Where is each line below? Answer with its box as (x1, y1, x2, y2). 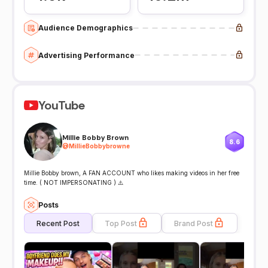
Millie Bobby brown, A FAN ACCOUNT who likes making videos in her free (24, 169, 239, 176)
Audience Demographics (38, 23, 133, 33)
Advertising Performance (38, 50, 135, 60)
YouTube (38, 97, 85, 113)
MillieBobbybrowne (69, 142, 130, 150)
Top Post (105, 218, 137, 228)
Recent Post (36, 218, 80, 228)
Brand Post (174, 218, 213, 228)
